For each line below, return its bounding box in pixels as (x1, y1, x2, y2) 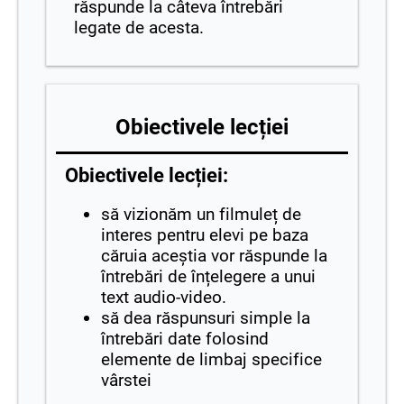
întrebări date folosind (101, 328, 269, 350)
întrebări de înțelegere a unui (101, 266, 316, 288)
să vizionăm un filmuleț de (101, 204, 301, 225)
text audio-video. (101, 287, 226, 308)
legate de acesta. (74, 17, 204, 39)
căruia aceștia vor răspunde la (101, 245, 327, 267)
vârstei (101, 370, 151, 391)
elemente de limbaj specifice (101, 349, 322, 371)
